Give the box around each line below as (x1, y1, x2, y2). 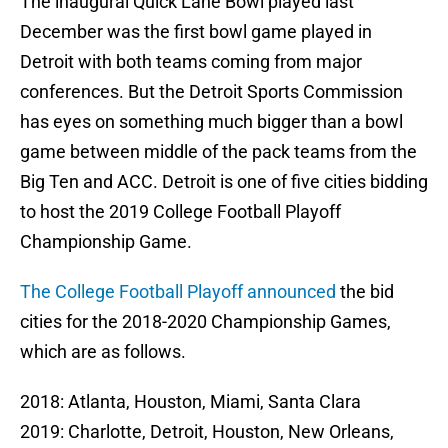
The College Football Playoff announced (20, 281, 336, 303)
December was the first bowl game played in (20, 21, 372, 43)
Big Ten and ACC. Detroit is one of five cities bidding (20, 171, 428, 193)
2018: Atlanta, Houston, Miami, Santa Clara (20, 391, 361, 413)
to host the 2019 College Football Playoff (20, 201, 341, 223)
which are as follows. (20, 341, 186, 363)
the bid (336, 281, 394, 303)
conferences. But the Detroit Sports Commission (20, 81, 403, 103)
